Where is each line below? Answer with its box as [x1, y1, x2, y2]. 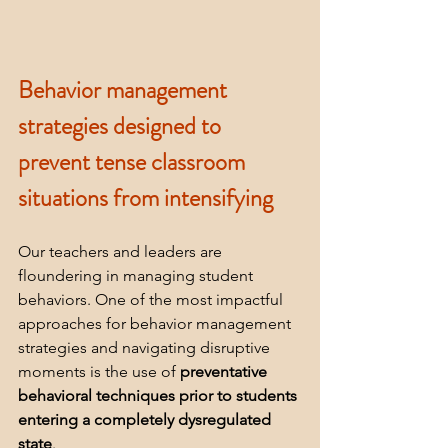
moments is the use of [18, 362, 180, 382]
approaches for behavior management [18, 314, 295, 334]
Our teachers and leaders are [18, 242, 226, 262]
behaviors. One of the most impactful [18, 290, 287, 310]
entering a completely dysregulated [18, 410, 275, 430]
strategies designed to [18, 109, 226, 144]
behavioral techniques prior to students [18, 386, 301, 406]
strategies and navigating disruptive [18, 338, 274, 358]
